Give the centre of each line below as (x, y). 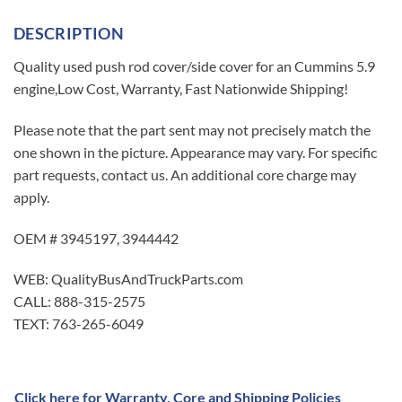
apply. (31, 197)
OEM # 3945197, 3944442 (96, 238)
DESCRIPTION (69, 34)
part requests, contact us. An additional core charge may (185, 174)
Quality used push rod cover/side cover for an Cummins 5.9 (194, 66)
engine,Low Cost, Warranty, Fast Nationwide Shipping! (181, 89)
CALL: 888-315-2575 (79, 301)
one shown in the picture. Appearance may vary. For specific (195, 152)
